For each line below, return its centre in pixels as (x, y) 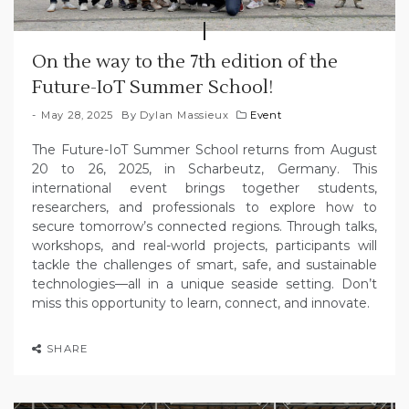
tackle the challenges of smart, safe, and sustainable (204, 264)
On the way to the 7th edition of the (185, 62)
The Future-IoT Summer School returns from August (204, 149)
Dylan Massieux (184, 115)
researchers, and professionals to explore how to (204, 207)
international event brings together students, (204, 188)
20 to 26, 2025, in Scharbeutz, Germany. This (204, 168)
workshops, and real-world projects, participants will (204, 245)
